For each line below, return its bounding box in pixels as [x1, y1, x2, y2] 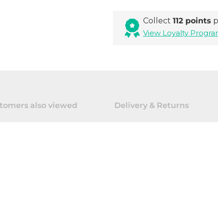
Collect [143, 16, 173, 26]
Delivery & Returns [114, 101, 189, 110]
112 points [172, 16, 211, 26]
